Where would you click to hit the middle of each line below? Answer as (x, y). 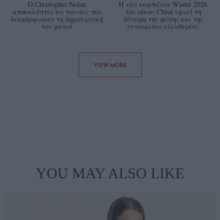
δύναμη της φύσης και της (163, 19)
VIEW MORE (110, 65)
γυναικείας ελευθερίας (163, 27)
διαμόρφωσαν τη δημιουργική (57, 19)
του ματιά (57, 27)
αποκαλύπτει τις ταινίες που (57, 12)
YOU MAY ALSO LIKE (110, 173)
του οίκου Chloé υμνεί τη (163, 12)
